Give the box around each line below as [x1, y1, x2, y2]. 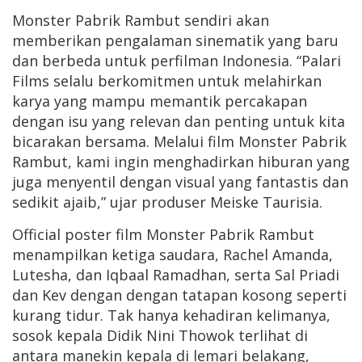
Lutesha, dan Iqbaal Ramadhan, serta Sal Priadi [12, 265, 339, 285]
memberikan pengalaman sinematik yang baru [12, 31, 339, 51]
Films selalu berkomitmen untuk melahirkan [12, 71, 322, 91]
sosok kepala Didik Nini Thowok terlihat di [12, 326, 308, 346]
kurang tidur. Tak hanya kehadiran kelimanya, [12, 305, 330, 326]
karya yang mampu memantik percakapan [12, 91, 307, 112]
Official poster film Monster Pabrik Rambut [12, 225, 314, 245]
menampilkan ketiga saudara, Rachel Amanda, [12, 245, 333, 265]
